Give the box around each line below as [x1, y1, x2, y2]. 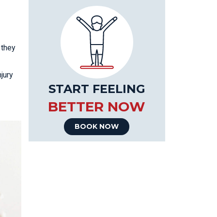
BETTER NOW [48, 98, 146, 115]
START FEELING [48, 82, 145, 96]
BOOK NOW [75, 122, 119, 131]
